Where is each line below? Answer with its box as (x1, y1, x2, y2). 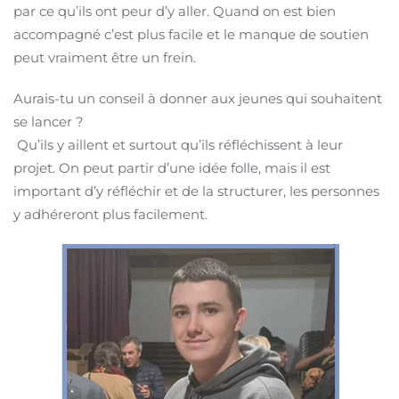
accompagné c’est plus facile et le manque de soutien (13, 26, 369, 43)
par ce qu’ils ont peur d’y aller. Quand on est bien (13, 3, 336, 20)
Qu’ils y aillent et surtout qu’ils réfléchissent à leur (13, 136, 343, 153)
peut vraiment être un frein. (13, 49, 196, 66)
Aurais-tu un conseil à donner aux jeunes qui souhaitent (13, 90, 382, 107)
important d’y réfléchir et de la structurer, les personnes (13, 183, 379, 199)
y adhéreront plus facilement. (13, 206, 208, 223)
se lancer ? (13, 113, 84, 130)
